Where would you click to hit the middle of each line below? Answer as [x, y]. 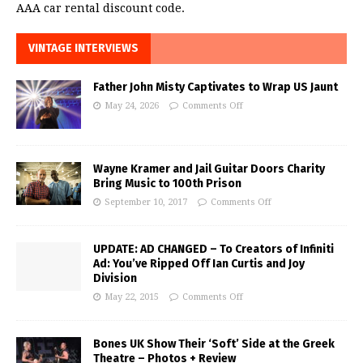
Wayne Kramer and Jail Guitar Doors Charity [209, 169]
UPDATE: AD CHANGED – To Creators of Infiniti [214, 250]
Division [115, 279]
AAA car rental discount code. [100, 9]
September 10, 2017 [146, 203]
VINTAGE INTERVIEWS [83, 49]
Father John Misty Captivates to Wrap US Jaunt [216, 88]
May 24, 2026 [132, 106]
